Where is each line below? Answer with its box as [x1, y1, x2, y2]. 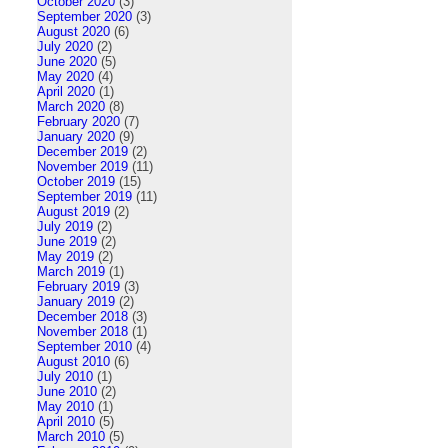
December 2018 [37, 308, 128, 324]
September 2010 [37, 338, 132, 354]
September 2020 [37, 8, 132, 24]
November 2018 [37, 323, 128, 339]
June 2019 [37, 233, 97, 249]
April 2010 [37, 413, 95, 429]
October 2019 [37, 173, 115, 189]
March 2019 [37, 263, 105, 279]
